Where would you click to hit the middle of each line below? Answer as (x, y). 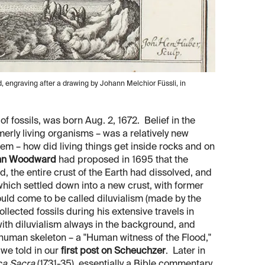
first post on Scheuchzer (113, 252)
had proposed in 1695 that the (122, 161)
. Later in (185, 252)
